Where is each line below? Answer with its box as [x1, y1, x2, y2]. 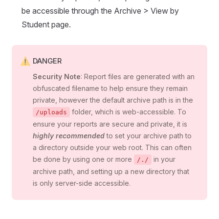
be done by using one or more [33, 155, 134, 164]
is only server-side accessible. [33, 179, 131, 188]
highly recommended [33, 131, 105, 140]
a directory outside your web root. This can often [33, 143, 192, 152]
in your [152, 155, 175, 164]
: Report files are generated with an [81, 72, 195, 81]
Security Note [33, 72, 81, 81]
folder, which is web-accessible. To [70, 108, 186, 116]
